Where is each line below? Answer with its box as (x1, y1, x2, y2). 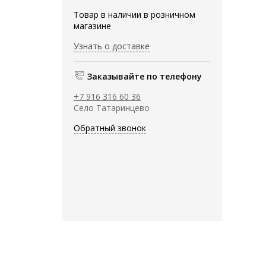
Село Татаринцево (74, 102, 150, 113)
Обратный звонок (74, 122, 146, 134)
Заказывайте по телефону (87, 70, 202, 82)
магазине (74, 20, 111, 31)
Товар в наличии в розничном (74, 8, 195, 20)
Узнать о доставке (74, 40, 150, 52)
